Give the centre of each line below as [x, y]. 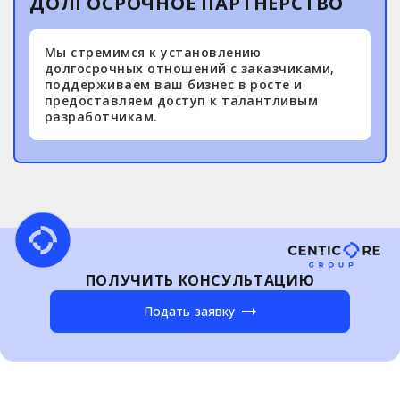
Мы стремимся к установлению [153, 52]
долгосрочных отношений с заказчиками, [190, 68]
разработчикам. [101, 117]
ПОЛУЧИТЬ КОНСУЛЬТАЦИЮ [200, 280]
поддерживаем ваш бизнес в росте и [174, 84]
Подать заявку [189, 311]
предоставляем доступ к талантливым [182, 100]
